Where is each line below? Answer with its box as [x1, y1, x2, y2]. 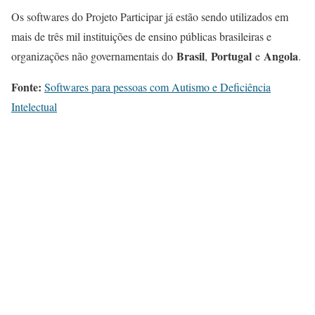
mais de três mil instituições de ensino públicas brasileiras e [11, 29, 271, 44]
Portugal [211, 48, 252, 65]
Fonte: [11, 79, 41, 96]
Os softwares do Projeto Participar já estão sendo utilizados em [11, 9, 288, 25]
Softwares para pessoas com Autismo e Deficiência [44, 79, 271, 95]
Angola [264, 48, 298, 65]
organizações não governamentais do [11, 49, 176, 64]
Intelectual [11, 99, 57, 115]
